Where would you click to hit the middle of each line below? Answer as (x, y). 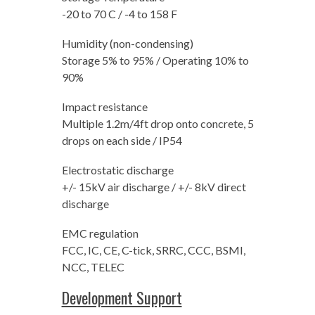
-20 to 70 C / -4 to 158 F (119, 14)
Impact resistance (104, 107)
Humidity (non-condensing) (127, 43)
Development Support (122, 297)
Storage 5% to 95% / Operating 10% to (155, 60)
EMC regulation (100, 233)
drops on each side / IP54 (122, 140)
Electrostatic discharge (117, 170)
